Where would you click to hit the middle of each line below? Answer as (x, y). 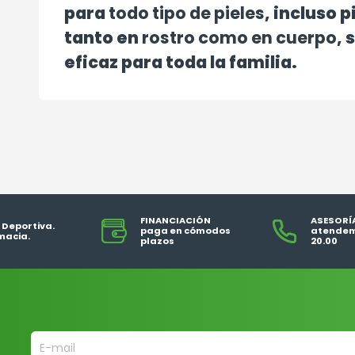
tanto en (103, 37)
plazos (157, 241)
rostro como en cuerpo (239, 37)
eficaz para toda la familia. (180, 62)
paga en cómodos (185, 231)
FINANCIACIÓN (175, 221)
